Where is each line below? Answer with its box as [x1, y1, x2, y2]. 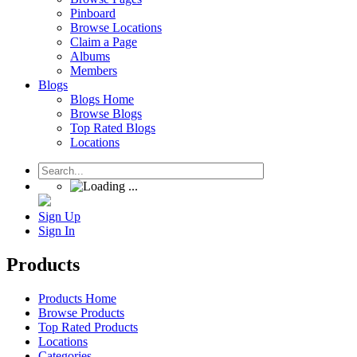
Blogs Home [70, 92, 134, 106]
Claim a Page [70, 35, 137, 49]
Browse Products [38, 305, 124, 320]
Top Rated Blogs [70, 121, 155, 135]
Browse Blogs [70, 107, 142, 120]
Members [70, 64, 117, 77]
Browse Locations [70, 21, 162, 34]
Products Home [38, 291, 116, 305]
